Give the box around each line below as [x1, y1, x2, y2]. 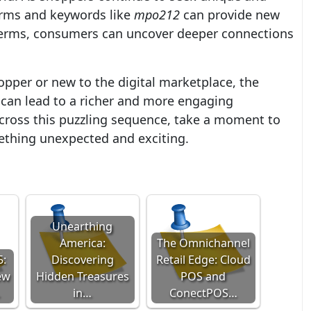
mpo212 [133, 6, 180, 23]
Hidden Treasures [35, 269, 129, 284]
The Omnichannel [156, 235, 250, 251]
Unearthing [52, 219, 113, 234]
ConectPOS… [169, 285, 237, 301]
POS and [180, 269, 226, 284]
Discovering [51, 252, 114, 267]
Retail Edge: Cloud [155, 252, 251, 267]
